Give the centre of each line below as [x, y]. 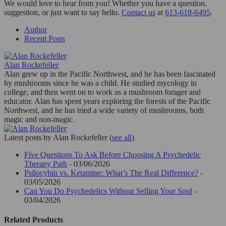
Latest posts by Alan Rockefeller [57, 137]
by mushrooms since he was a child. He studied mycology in [100, 83]
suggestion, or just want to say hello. [63, 12]
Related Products [34, 219]
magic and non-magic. [39, 119]
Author [36, 29]
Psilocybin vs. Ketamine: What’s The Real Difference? [111, 173]
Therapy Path [46, 163]
